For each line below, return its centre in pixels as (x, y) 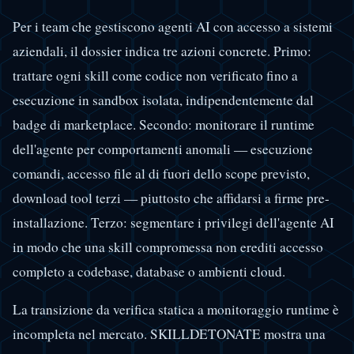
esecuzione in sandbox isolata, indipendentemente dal (163, 100)
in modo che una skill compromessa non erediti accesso (168, 247)
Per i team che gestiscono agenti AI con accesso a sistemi (173, 27)
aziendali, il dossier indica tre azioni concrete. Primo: (162, 51)
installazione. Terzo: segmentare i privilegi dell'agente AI (173, 223)
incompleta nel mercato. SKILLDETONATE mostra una (169, 334)
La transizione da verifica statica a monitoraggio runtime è (176, 310)
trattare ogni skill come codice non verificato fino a (155, 76)
